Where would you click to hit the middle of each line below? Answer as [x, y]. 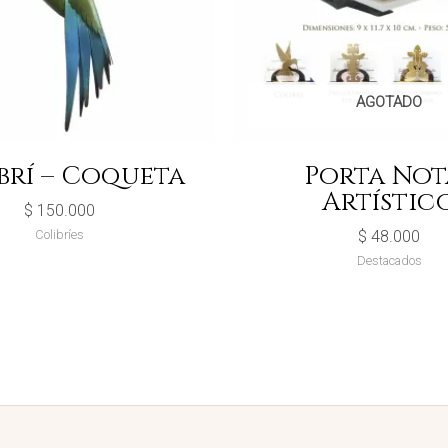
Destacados [389, 260]
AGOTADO [389, 102]
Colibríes [59, 234]
